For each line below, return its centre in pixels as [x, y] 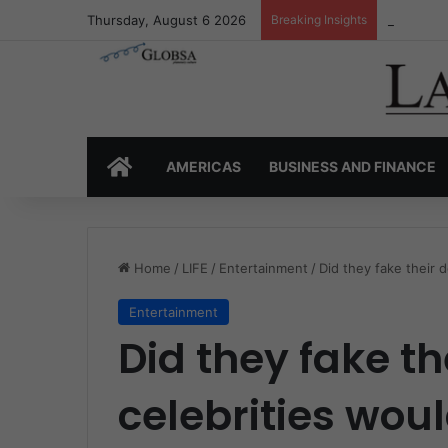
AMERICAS [203, 167]
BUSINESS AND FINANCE [352, 167]
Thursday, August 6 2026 [166, 20]
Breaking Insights [319, 19]
